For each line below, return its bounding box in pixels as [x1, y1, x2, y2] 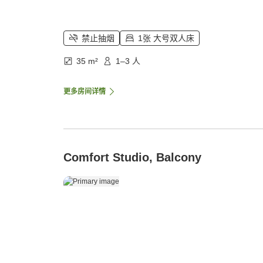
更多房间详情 [63, 87, 106, 96]
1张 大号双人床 [138, 33, 194, 43]
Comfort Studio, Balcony [63, 151, 201, 164]
